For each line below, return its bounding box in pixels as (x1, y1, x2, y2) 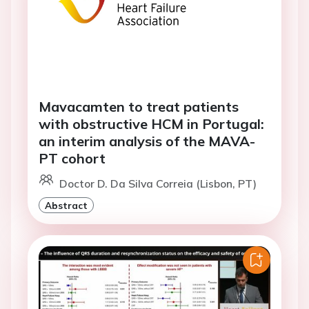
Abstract (45, 199, 88, 211)
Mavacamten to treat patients (39, 98, 239, 115)
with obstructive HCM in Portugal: (39, 115, 264, 132)
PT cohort (39, 150, 106, 167)
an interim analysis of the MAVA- (39, 132, 255, 150)
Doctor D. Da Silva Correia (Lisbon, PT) (59, 177, 257, 190)
